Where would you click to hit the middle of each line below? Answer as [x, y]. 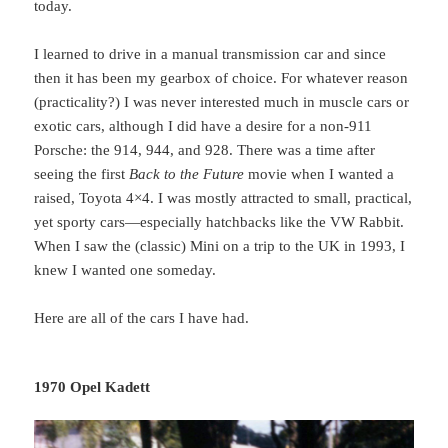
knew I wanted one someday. [125, 270]
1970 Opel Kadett [92, 387]
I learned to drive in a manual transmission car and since [210, 54]
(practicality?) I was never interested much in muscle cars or [222, 102]
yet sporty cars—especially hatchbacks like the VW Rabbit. [219, 222]
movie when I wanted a [319, 174]
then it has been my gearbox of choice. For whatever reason [221, 78]
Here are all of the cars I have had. [142, 318]
